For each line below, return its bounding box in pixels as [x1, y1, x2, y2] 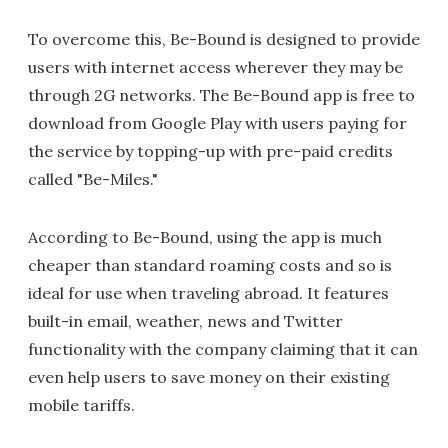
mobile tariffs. [28, 395, 135, 415]
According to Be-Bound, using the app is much [28, 227, 382, 247]
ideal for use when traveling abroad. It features [28, 283, 389, 303]
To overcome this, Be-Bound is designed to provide [28, 29, 420, 49]
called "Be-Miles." [28, 169, 158, 189]
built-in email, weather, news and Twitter [28, 311, 343, 331]
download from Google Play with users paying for [28, 113, 407, 133]
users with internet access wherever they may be [28, 57, 403, 77]
